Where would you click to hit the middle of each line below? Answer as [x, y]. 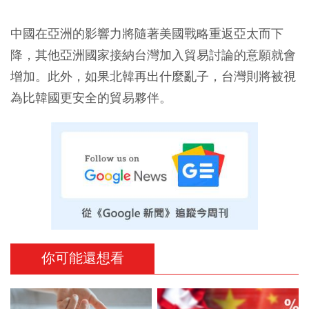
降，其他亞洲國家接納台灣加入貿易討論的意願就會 [153, 55]
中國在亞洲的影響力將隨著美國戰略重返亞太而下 [147, 33]
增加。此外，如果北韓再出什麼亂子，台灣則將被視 [153, 76]
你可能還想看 [82, 258]
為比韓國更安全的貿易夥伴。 [91, 98]
